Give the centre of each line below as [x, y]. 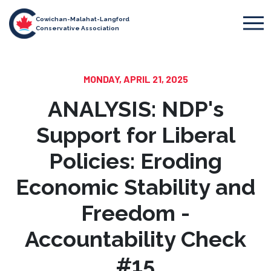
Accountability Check [135, 239]
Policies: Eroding [135, 161]
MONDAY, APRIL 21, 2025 [135, 79]
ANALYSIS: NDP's [135, 109]
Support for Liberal [135, 135]
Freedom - [135, 213]
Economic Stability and [135, 187]
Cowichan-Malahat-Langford [83, 19]
